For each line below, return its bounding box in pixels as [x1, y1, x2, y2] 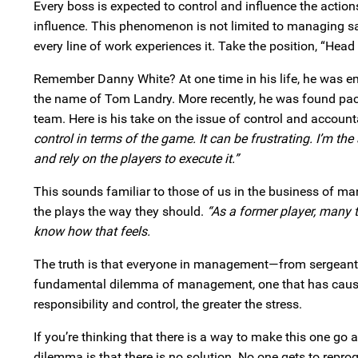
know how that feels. [34, 224, 150, 239]
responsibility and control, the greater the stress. [34, 296, 302, 312]
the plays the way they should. [34, 204, 207, 219]
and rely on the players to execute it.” [34, 151, 239, 166]
